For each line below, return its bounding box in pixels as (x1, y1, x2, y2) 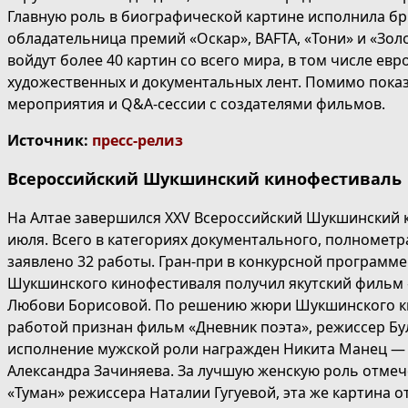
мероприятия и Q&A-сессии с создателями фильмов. (7, 94, 385, 115)
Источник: (7, 130, 92, 151)
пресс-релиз (92, 130, 183, 151)
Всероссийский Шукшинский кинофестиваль (7, 168, 402, 190)
